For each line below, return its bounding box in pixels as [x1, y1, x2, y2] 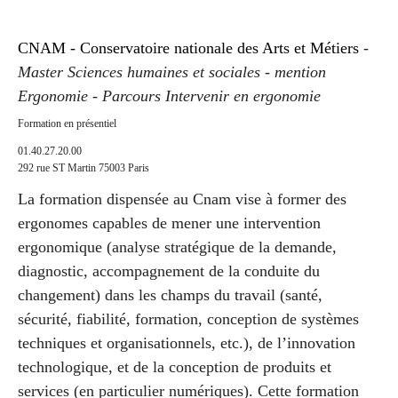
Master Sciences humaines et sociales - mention [18, 62, 326, 81]
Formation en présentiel [18, 116, 116, 130]
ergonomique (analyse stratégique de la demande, [18, 237, 337, 256]
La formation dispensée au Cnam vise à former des [18, 189, 346, 208]
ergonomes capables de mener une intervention [18, 213, 321, 232]
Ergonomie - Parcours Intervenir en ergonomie [18, 86, 321, 105]
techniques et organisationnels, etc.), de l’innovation [18, 333, 355, 352]
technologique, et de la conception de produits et [18, 357, 331, 376]
